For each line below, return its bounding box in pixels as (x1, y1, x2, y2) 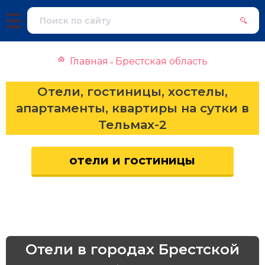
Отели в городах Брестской (25, 241, 240, 258)
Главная (69, 56, 108, 67)
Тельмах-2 (98, 117, 167, 132)
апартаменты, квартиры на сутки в (16, 101, 249, 115)
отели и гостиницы (69, 153, 196, 167)
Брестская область (115, 56, 208, 67)
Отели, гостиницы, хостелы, (37, 84, 228, 99)
